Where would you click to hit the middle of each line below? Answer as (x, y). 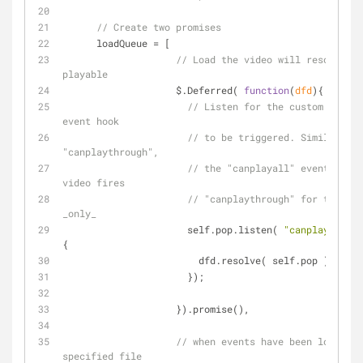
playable (85, 74)
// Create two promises (159, 27)
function (267, 90)
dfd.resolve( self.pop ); (267, 260)
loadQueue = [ (133, 43)
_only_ (79, 213)
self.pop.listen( (235, 229)
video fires (94, 182)
